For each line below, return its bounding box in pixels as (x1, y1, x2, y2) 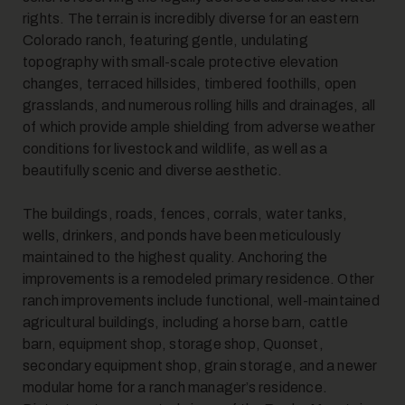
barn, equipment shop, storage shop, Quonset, (23, 336, 324, 352)
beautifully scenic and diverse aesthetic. (23, 163, 283, 178)
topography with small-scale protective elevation (23, 54, 339, 70)
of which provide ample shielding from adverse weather (23, 119, 376, 135)
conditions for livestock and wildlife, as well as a (23, 141, 328, 156)
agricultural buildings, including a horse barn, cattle (23, 315, 348, 330)
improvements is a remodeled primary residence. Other (23, 271, 375, 287)
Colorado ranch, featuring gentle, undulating (23, 33, 308, 48)
